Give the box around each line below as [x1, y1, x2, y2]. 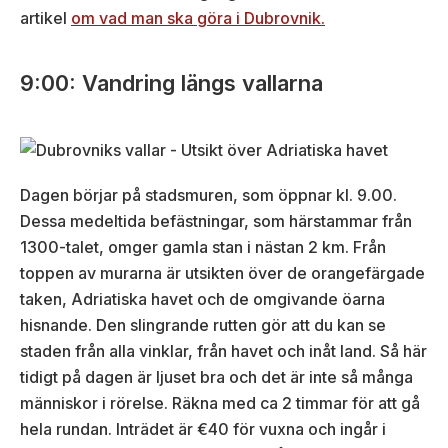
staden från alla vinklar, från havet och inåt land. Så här [20, 341, 427, 362]
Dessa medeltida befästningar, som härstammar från [20, 211, 412, 232]
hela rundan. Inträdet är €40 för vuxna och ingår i [20, 419, 386, 440]
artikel [20, 7, 71, 28]
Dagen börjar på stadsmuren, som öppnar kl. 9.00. [20, 185, 397, 206]
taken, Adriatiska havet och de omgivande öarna [20, 289, 385, 310]
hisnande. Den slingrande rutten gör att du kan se [20, 315, 386, 336]
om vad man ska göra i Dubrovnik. [71, 7, 325, 28]
